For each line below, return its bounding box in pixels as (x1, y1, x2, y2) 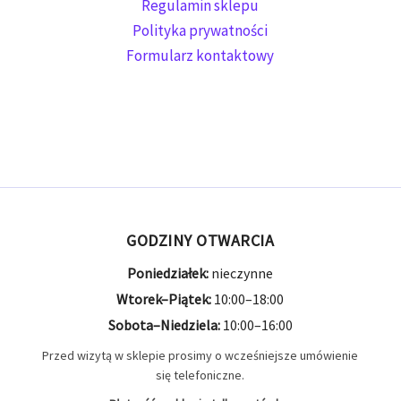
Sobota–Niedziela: (107, 316, 220, 335)
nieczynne (209, 264, 274, 283)
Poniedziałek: (127, 264, 209, 283)
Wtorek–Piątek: (116, 290, 212, 309)
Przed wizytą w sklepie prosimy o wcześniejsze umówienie (42, 347, 359, 364)
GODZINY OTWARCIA (126, 230, 275, 252)
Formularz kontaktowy (126, 45, 275, 65)
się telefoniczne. (156, 367, 245, 384)
